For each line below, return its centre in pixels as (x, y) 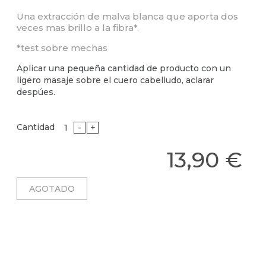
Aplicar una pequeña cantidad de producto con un (124, 68)
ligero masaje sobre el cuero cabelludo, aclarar (115, 80)
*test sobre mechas (62, 47)
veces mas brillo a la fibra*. (78, 27)
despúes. (36, 92)
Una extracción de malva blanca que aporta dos (127, 16)
